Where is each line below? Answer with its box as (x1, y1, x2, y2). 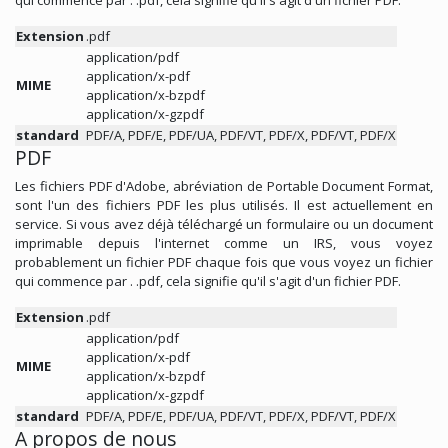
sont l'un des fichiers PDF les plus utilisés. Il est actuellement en (15, 195, 433, 214)
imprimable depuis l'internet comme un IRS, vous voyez (15, 233, 433, 252)
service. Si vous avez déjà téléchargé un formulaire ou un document (15, 214, 433, 233)
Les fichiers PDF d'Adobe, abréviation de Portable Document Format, (15, 176, 433, 195)
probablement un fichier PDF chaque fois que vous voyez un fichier (15, 252, 433, 271)
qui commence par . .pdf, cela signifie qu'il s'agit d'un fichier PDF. (15, 271, 401, 290)
